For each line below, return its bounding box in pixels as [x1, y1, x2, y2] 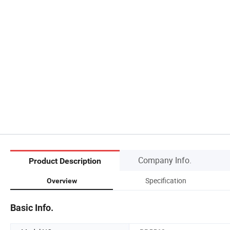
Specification [145, 175, 186, 185]
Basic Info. [10, 202, 53, 213]
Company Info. [138, 154, 191, 166]
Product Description [29, 156, 101, 166]
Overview [46, 176, 77, 185]
